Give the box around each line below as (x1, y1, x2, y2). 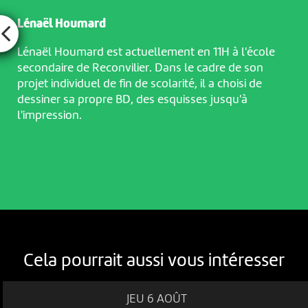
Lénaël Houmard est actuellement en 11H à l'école (16, 46, 275, 59)
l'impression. (16, 109, 82, 122)
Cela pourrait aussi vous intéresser (23, 252, 285, 270)
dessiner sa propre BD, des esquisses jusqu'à (16, 93, 247, 107)
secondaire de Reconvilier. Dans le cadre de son (16, 62, 263, 75)
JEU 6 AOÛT (126, 292, 188, 305)
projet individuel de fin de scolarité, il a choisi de (16, 78, 262, 91)
